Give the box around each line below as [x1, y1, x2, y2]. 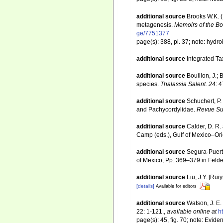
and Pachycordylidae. [136, 106, 197, 113]
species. [136, 80, 160, 88]
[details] [136, 183, 154, 189]
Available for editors [156, 183, 197, 189]
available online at [167, 208, 217, 216]
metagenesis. [136, 21, 174, 28]
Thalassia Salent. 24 [160, 80, 216, 88]
